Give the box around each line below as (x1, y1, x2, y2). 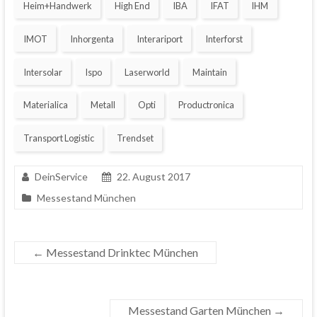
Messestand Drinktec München (43, 245, 198, 259)
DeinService (34, 170, 88, 183)
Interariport (136, 33, 183, 45)
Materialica (23, 99, 68, 111)
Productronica (178, 99, 234, 111)
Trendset (116, 132, 154, 144)
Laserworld (124, 66, 170, 78)
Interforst (204, 33, 243, 45)
